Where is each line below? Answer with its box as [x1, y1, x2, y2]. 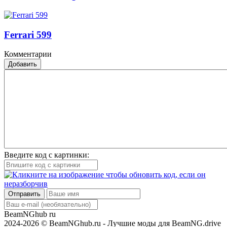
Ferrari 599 [4, 29, 52, 40]
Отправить [8, 190, 41, 198]
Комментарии [4, 50, 52, 59]
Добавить [8, 60, 37, 68]
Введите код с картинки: [4, 150, 89, 160]
